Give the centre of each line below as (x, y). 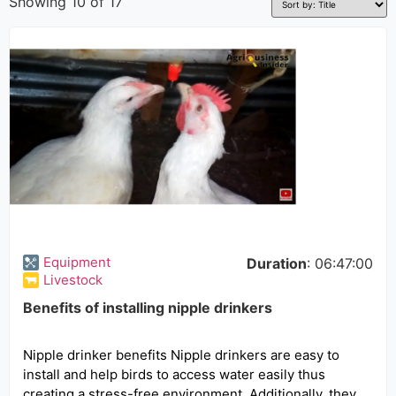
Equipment (77, 262)
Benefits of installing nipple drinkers (148, 308)
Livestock (73, 280)
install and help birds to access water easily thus (174, 374)
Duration (277, 263)
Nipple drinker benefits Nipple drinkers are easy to (181, 355)
